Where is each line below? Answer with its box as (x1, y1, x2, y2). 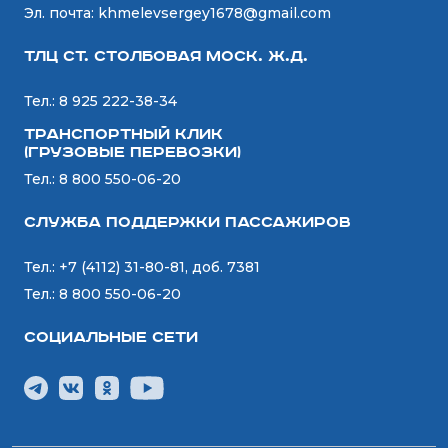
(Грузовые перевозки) (24, 143, 241, 163)
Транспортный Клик (24, 125, 223, 145)
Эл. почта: (24, 4, 98, 23)
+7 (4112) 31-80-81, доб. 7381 (59, 258, 260, 277)
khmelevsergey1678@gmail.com (98, 4, 331, 23)
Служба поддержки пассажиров (24, 213, 351, 233)
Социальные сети (24, 328, 198, 348)
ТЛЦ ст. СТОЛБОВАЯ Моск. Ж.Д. (24, 47, 308, 67)
